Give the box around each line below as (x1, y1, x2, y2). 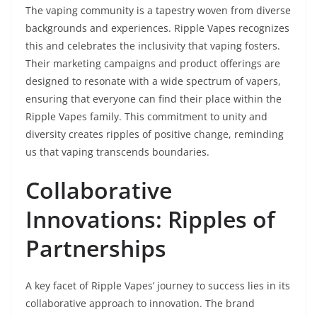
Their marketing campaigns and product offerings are (25, 57, 280, 71)
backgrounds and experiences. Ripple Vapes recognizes (25, 21, 289, 35)
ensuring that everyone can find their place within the (25, 92, 282, 106)
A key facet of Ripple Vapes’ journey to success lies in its (25, 279, 290, 293)
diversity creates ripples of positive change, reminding (25, 127, 284, 142)
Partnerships (25, 233, 166, 264)
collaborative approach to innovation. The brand (25, 296, 255, 311)
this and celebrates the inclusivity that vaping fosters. (25, 39, 280, 53)
